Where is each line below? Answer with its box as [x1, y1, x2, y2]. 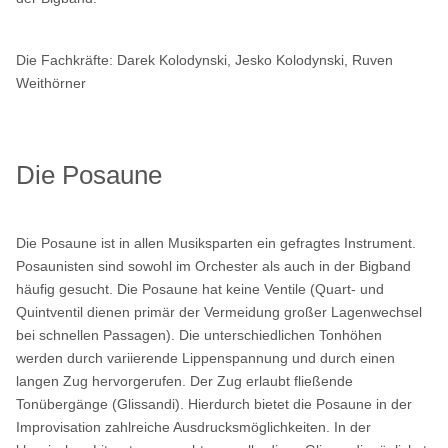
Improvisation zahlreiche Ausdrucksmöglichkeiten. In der [16, 418, 372, 435]
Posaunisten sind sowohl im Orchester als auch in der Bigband [16, 257, 412, 274]
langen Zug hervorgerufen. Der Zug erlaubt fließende [16, 372, 354, 389]
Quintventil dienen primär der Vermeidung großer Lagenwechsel [16, 303, 423, 320]
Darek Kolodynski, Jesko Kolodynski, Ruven [117, 51, 394, 68]
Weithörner [16, 74, 87, 91]
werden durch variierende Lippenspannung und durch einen [16, 349, 396, 366]
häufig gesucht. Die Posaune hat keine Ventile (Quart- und [16, 280, 385, 297]
